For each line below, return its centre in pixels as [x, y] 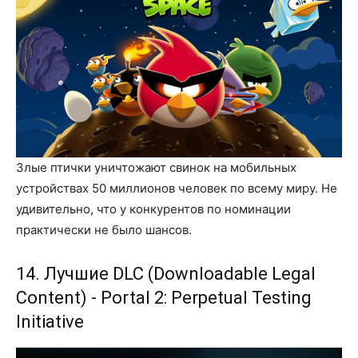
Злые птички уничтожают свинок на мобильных [156, 168]
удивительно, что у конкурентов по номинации [153, 209]
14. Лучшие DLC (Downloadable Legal [166, 274]
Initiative [50, 322]
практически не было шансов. [104, 230]
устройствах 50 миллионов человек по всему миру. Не [177, 189]
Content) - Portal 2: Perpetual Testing [164, 298]
